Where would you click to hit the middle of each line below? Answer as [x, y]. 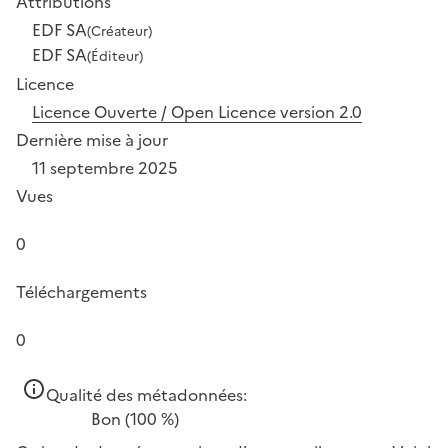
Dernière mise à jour [92, 139]
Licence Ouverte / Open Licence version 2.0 [197, 111]
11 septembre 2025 [105, 167]
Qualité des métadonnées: [146, 394]
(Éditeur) [115, 55]
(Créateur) [119, 30]
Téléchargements [81, 291]
